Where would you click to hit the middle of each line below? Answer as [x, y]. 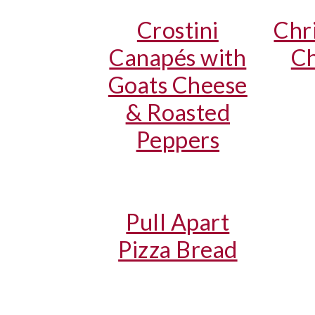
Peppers [178, 139]
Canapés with [178, 57]
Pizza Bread [178, 249]
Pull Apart [178, 221]
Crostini [178, 30]
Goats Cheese [178, 84]
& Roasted [178, 112]
